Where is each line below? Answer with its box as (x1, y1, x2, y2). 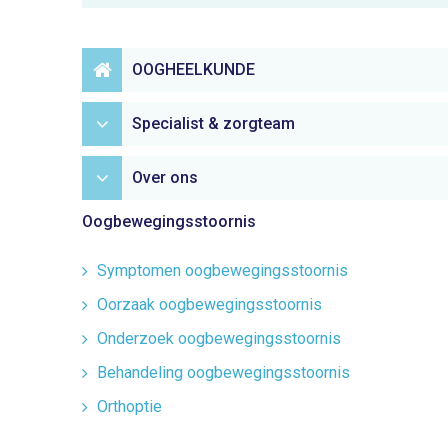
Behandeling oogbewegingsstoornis (97, 363, 350, 382)
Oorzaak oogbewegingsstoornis (97, 295, 322, 314)
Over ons (132, 168, 198, 187)
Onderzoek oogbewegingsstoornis (97, 329, 341, 348)
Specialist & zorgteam (132, 114, 295, 133)
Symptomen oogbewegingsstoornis (97, 261, 348, 280)
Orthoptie (97, 397, 162, 416)
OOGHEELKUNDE (132, 60, 255, 79)
